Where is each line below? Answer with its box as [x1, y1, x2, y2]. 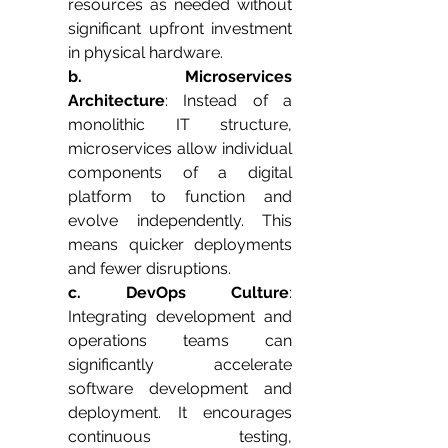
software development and [68, 379, 292, 399]
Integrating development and [68, 307, 292, 327]
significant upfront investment [68, 19, 292, 39]
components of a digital [68, 163, 292, 183]
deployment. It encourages [68, 403, 292, 423]
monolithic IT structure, [68, 115, 292, 135]
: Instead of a [165, 91, 292, 111]
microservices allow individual [68, 139, 292, 159]
